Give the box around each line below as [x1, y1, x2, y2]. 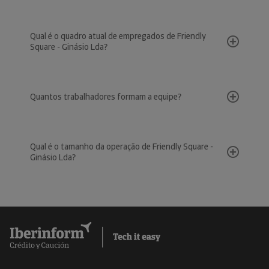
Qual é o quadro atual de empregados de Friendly [30, 31, 206, 41]
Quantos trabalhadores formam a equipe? [30, 91, 181, 102]
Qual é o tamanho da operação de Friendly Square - [30, 141, 213, 152]
